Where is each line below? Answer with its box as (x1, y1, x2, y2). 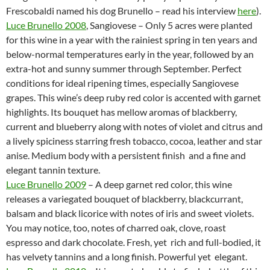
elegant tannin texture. (6, 163, 100, 175)
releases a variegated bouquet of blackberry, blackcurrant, (6, 192, 243, 204)
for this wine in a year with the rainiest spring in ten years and (6, 33, 257, 45)
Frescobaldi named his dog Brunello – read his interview (6, 4, 237, 16)
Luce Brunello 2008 (6, 19, 86, 31)
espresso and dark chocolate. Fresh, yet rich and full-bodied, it (6, 236, 261, 248)
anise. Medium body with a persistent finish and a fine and (6, 149, 246, 161)
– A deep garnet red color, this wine (86, 178, 232, 190)
